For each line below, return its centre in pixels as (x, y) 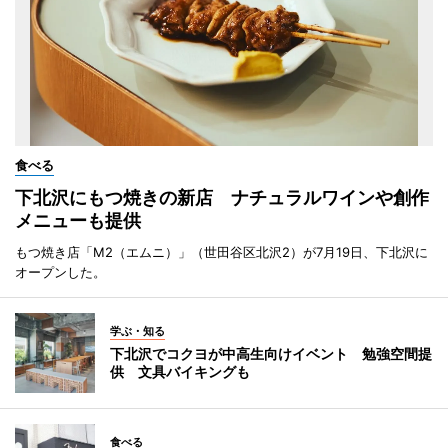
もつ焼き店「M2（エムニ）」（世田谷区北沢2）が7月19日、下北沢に (221, 252)
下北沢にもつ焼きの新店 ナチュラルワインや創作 (222, 198)
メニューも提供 (78, 221)
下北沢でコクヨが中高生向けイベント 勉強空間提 (271, 354)
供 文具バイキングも (180, 372)
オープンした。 (60, 272)
